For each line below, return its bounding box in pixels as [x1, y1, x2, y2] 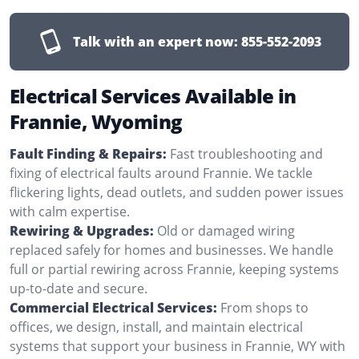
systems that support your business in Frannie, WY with [10, 337, 345, 355]
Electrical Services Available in [10, 82, 296, 109]
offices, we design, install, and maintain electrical [10, 317, 303, 336]
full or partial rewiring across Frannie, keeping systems [10, 260, 339, 278]
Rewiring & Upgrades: [10, 221, 154, 240]
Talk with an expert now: [73, 32, 238, 50]
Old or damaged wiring [157, 221, 295, 240]
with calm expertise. [10, 202, 130, 220]
